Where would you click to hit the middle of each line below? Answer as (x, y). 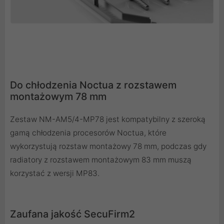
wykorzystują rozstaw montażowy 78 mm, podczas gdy (108, 146)
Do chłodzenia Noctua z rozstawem (93, 85)
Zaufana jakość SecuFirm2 (72, 214)
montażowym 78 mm (58, 97)
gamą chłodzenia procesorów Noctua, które (88, 133)
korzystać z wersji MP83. (55, 173)
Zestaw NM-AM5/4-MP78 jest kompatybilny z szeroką (108, 119)
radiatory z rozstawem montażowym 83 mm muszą (101, 160)
